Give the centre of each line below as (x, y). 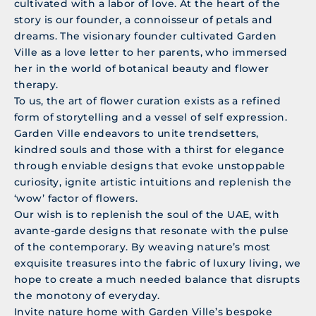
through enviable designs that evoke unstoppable (150, 166)
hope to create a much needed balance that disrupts (157, 280)
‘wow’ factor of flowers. (76, 199)
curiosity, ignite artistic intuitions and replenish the (153, 182)
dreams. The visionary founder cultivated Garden (146, 36)
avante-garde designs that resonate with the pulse (152, 231)
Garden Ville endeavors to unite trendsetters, (136, 134)
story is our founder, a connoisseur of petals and (144, 20)
